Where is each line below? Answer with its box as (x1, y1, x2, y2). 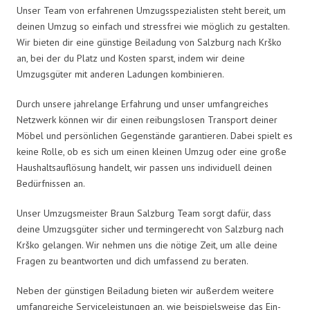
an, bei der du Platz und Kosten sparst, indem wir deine (17, 51, 245, 64)
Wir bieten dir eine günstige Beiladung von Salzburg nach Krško (17, 35, 282, 48)
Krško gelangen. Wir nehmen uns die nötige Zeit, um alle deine (17, 238, 277, 251)
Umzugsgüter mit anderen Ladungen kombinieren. (17, 67, 224, 80)
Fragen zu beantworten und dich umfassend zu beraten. (17, 254, 248, 267)
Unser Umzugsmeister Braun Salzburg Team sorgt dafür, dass (17, 206, 271, 219)
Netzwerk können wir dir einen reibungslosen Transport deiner (17, 113, 277, 126)
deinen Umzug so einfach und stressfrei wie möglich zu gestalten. (17, 19, 289, 33)
